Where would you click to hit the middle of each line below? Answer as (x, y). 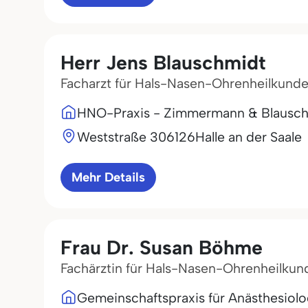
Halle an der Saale (249, 137)
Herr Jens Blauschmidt (163, 63)
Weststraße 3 (118, 137)
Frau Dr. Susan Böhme (162, 247)
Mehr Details (108, 177)
